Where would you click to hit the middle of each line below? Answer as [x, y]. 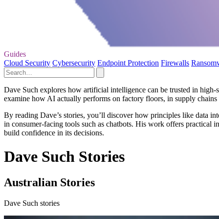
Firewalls [175, 63]
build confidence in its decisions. [54, 132]
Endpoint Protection [128, 63]
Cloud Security [27, 63]
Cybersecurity [74, 63]
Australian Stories [49, 183]
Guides [15, 54]
